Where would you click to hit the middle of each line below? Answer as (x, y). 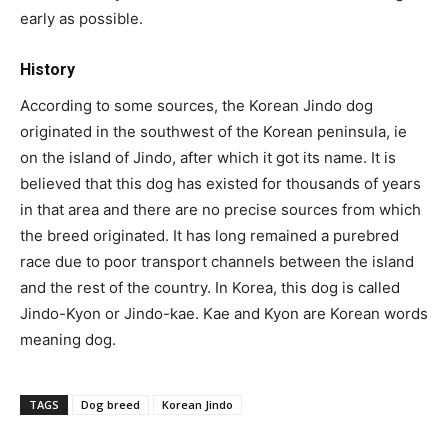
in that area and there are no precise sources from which (220, 209)
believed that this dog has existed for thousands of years (220, 183)
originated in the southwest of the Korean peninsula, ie (213, 131)
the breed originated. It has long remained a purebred (209, 235)
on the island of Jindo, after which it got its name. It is (208, 157)
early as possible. (81, 18)
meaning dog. (68, 339)
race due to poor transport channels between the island (217, 261)
